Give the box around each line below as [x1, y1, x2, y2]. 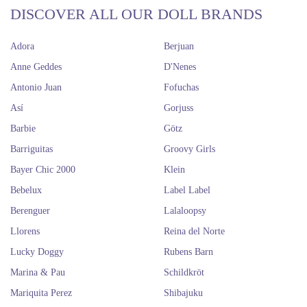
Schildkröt [164, 267, 204, 278]
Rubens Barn [164, 247, 213, 257]
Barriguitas [10, 144, 53, 154]
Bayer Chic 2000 [10, 164, 75, 175]
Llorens [10, 226, 40, 236]
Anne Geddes [10, 62, 62, 72]
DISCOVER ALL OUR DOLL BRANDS [10, 5, 262, 23]
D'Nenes [164, 62, 196, 72]
